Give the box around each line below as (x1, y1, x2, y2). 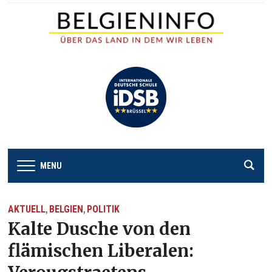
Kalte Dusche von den (8, 217, 191, 240)
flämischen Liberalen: (8, 239, 194, 262)
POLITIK (87, 203, 120, 215)
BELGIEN (49, 203, 84, 215)
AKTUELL (8, 203, 46, 215)
